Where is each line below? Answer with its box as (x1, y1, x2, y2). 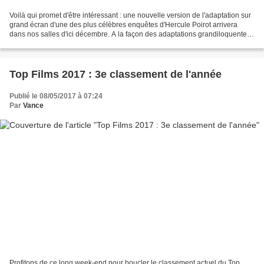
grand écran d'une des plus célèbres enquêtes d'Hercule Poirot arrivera (9, 20, 237, 29)
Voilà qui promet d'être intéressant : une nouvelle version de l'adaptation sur (9, 11, 251, 19)
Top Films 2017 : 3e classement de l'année (9, 68, 222, 80)
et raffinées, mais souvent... (9, 39, 96, 48)
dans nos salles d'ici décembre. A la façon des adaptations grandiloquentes (9, 29, 250, 38)
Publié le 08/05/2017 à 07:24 (9, 91, 103, 100)
